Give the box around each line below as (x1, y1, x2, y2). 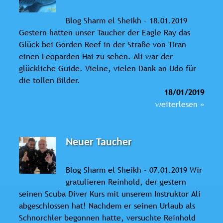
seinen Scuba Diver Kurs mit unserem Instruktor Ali (19, 188, 201, 199)
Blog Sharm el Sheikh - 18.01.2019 (66, 14, 188, 26)
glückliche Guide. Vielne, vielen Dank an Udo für (19, 62, 196, 74)
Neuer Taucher (66, 136, 132, 148)
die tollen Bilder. (19, 74, 80, 86)
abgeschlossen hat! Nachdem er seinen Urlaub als (19, 200, 195, 211)
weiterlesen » (155, 98, 204, 110)
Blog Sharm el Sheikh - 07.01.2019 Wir (66, 164, 203, 175)
